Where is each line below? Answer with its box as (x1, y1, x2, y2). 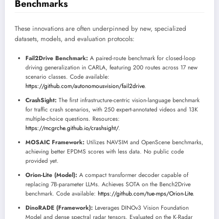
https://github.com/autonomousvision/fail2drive (25, 81, 144, 90)
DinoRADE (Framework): (25, 203, 93, 212)
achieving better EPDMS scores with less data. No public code (25, 147, 184, 156)
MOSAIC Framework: (25, 137, 85, 147)
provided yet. (25, 156, 59, 165)
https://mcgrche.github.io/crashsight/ (25, 123, 118, 132)
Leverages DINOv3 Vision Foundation (93, 203, 189, 212)
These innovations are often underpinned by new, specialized (15, 24, 186, 34)
